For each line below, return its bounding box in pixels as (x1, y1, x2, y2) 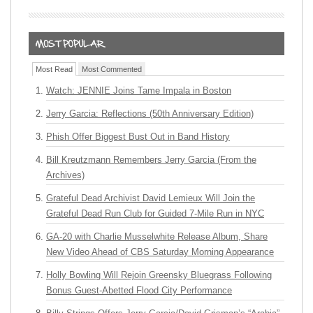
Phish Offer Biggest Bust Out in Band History (46, 131, 230, 142)
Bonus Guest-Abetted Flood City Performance (46, 285, 232, 296)
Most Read (36, 65, 73, 73)
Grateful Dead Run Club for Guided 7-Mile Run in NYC (46, 208, 264, 219)
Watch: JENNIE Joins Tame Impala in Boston (46, 85, 231, 96)
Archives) (46, 170, 85, 180)
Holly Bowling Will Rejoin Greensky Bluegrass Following (46, 270, 272, 280)
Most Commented (82, 65, 142, 73)
